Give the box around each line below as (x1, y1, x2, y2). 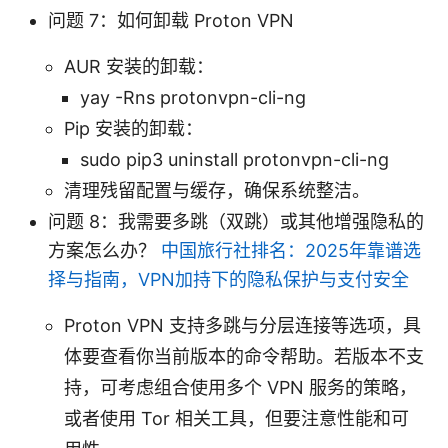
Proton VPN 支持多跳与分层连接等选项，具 (64, 314, 421, 336)
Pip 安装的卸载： (64, 117, 203, 139)
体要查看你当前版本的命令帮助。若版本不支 (64, 345, 424, 367)
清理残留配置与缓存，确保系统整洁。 (64, 179, 370, 201)
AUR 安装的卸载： (64, 55, 214, 77)
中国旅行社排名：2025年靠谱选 (161, 239, 421, 261)
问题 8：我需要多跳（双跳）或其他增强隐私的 (48, 210, 424, 232)
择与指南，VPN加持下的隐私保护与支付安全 (48, 268, 409, 290)
